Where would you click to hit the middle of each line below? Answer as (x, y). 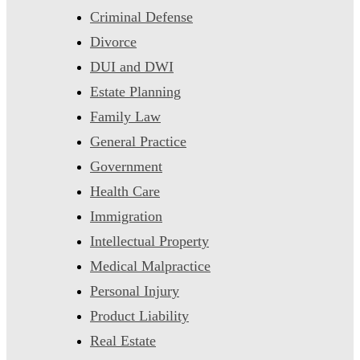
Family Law (125, 116)
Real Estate (123, 340)
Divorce (113, 41)
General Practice (138, 141)
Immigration (126, 216)
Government (126, 166)
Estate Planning (135, 91)
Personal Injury (135, 290)
